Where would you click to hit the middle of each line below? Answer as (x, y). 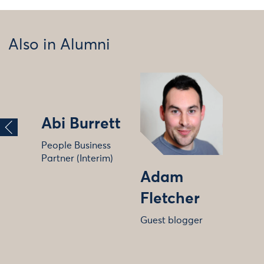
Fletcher (170, 199)
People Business (76, 146)
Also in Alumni (59, 46)
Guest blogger (171, 221)
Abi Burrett (81, 125)
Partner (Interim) (77, 159)
